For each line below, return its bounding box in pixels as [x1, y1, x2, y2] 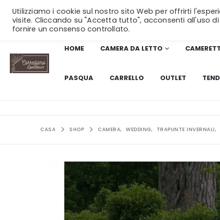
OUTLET [160, 73, 186, 82]
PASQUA [64, 73, 93, 82]
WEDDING [126, 126, 151, 133]
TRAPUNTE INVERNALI [156, 126, 215, 133]
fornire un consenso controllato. [12, 24, 130, 34]
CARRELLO [110, 73, 144, 82]
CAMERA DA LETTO [100, 44, 163, 53]
